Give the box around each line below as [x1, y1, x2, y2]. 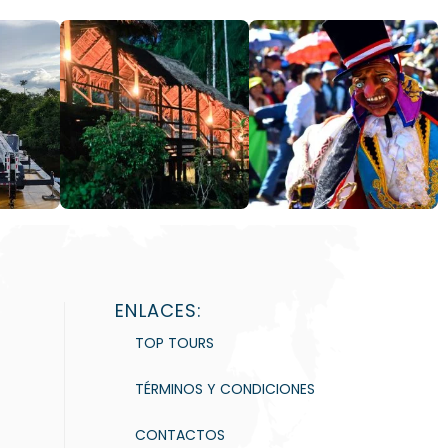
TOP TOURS [135, 333, 215, 353]
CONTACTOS [135, 425, 226, 445]
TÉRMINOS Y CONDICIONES [135, 379, 316, 399]
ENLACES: [115, 298, 203, 323]
